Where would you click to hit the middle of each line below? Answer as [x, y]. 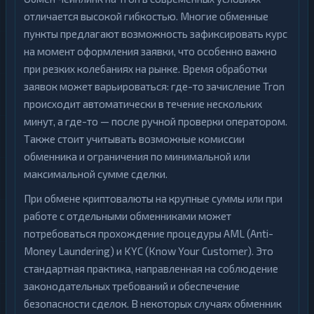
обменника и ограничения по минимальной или [137, 156]
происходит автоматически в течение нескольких [143, 104]
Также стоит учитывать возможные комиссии [134, 139]
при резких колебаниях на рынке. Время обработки [145, 69]
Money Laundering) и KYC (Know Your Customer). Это [149, 251]
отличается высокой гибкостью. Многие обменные [146, 16]
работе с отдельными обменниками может [128, 216]
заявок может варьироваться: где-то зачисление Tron [154, 86]
